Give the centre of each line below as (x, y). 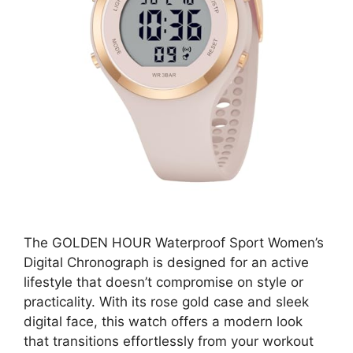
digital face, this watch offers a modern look (163, 321)
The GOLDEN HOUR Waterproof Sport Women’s (174, 242)
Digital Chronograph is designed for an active (166, 262)
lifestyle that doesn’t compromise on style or (163, 282)
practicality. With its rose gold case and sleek (166, 301)
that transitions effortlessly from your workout (169, 341)
